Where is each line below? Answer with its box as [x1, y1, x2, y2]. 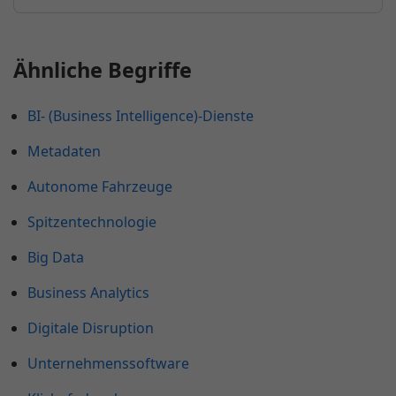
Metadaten [27, 141, 101, 162]
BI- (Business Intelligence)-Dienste [27, 106, 254, 126]
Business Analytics [27, 283, 149, 303]
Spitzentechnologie [27, 212, 156, 232]
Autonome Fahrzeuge [27, 177, 172, 197]
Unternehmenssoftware [27, 354, 189, 374]
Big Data [27, 247, 84, 268]
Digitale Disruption [27, 318, 154, 339]
